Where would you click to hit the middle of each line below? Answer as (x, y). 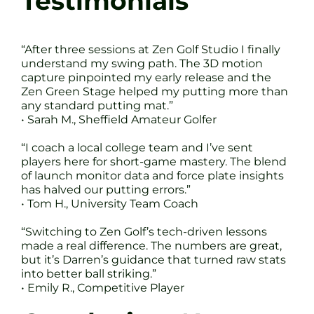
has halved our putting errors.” (106, 189)
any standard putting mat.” (97, 105)
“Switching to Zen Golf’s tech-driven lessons (144, 231)
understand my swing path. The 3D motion (142, 63)
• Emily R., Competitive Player (103, 287)
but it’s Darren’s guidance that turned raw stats (153, 259)
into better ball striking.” (89, 273)
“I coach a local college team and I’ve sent (137, 147)
